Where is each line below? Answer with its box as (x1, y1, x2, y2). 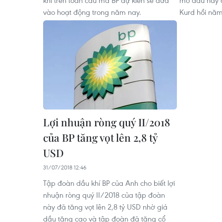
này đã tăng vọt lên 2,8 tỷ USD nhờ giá (43, 202, 167, 212)
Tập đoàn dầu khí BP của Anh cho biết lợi (43, 178, 175, 188)
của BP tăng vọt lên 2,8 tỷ (43, 130, 158, 144)
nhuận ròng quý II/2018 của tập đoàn (43, 190, 165, 200)
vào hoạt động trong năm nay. (43, 7, 141, 17)
